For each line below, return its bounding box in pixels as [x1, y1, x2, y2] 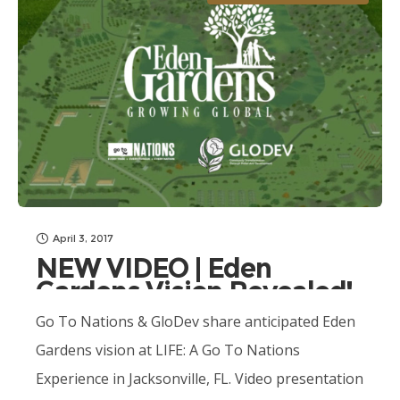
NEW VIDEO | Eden [36, 252, 271, 285]
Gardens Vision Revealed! [36, 275, 354, 308]
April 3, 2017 [53, 232, 113, 245]
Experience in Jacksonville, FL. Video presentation [36, 369, 363, 388]
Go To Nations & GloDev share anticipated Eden [36, 312, 355, 331]
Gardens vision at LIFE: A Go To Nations [36, 340, 300, 360]
